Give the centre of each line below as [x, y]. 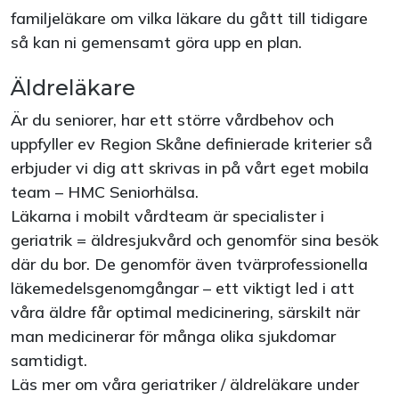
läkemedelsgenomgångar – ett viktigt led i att [183, 288]
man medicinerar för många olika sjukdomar [173, 336]
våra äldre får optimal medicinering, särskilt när [185, 312]
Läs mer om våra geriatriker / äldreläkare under [185, 384]
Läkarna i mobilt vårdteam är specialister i [167, 216]
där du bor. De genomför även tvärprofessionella [189, 264]
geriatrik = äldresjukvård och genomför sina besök [195, 240]
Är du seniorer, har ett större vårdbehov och [172, 120]
